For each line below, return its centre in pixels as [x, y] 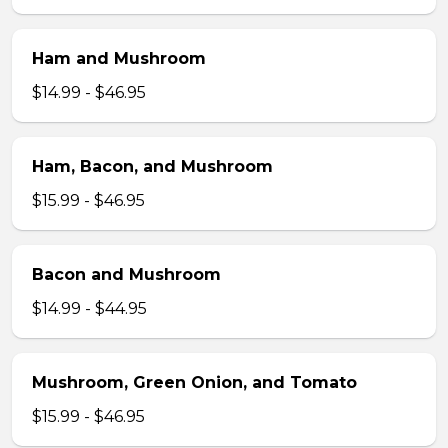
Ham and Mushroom [119, 58]
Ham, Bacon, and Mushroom [152, 166]
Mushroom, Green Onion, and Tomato [194, 382]
